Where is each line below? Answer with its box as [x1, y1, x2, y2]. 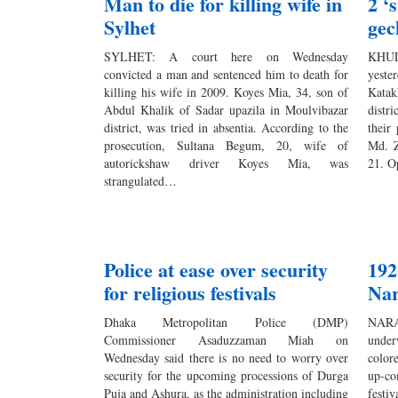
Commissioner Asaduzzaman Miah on [104, 331, 349, 349]
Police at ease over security [104, 255, 328, 285]
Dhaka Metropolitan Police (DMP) [104, 314, 349, 331]
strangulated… [104, 171, 177, 189]
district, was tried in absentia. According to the [104, 118, 349, 136]
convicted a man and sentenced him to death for [104, 65, 349, 83]
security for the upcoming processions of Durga [104, 367, 349, 385]
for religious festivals [104, 278, 276, 308]
